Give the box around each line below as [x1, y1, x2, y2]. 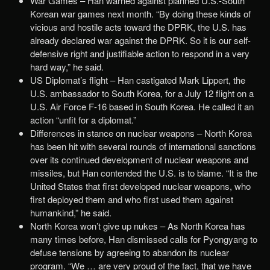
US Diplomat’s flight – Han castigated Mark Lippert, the [30, 74, 245, 87]
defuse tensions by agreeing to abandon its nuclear [30, 246, 229, 259]
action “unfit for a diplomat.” [30, 113, 136, 127]
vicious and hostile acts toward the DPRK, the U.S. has [30, 20, 246, 34]
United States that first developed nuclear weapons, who [30, 180, 251, 193]
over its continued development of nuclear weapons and [30, 153, 248, 166]
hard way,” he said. [30, 60, 104, 74]
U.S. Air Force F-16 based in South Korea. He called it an [30, 100, 254, 113]
